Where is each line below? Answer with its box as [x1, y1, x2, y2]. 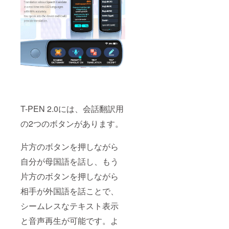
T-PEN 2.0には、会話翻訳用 [20, 103, 124, 115]
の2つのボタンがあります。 [20, 118, 123, 130]
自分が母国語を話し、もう [20, 155, 119, 168]
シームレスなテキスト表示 [20, 200, 119, 212]
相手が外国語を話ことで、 [20, 185, 119, 197]
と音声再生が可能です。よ [20, 215, 119, 227]
